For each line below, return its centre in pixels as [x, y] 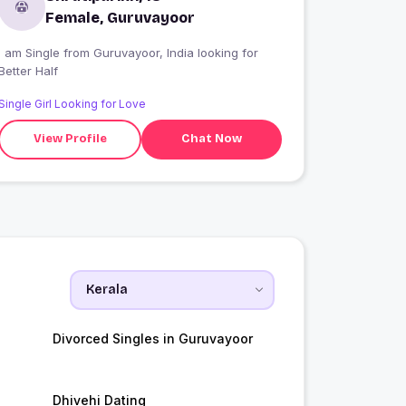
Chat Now [212, 139]
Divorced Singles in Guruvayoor [152, 338]
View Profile [70, 139]
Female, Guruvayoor [121, 17]
